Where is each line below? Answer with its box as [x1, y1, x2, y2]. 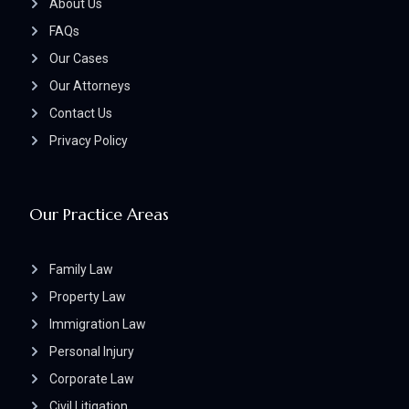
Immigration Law [49, 317, 146, 332]
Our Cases [49, 51, 109, 67]
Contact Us [49, 106, 112, 121]
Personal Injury [49, 344, 134, 360]
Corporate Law [49, 372, 134, 387]
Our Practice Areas [29, 204, 169, 225]
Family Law [49, 262, 113, 278]
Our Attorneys [49, 79, 131, 94]
